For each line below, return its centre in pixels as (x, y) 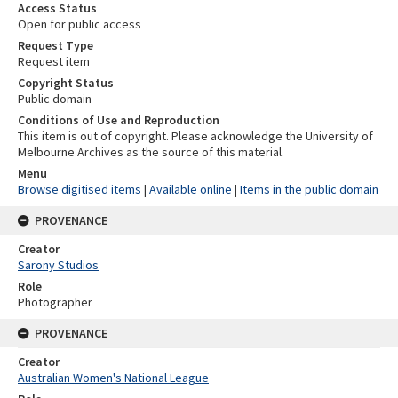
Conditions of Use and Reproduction (119, 120)
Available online (191, 190)
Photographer (55, 302)
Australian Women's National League (113, 378)
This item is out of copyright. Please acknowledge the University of (195, 136)
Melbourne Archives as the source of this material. (151, 152)
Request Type (56, 46)
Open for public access (80, 24)
